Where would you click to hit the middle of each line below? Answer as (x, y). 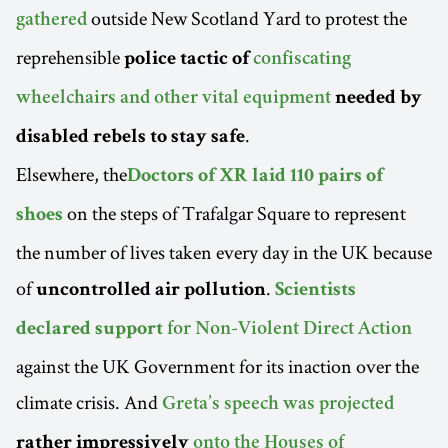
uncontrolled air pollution (151, 290)
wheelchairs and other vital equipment (173, 98)
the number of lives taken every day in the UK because (224, 251)
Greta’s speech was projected (278, 404)
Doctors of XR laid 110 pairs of (255, 176)
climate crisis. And (89, 401)
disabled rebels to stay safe (130, 137)
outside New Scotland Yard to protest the (247, 17)
